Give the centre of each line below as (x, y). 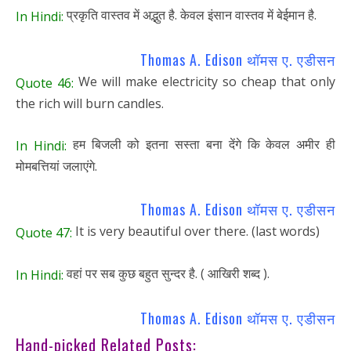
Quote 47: (44, 232)
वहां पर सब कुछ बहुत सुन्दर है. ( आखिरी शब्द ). (166, 273)
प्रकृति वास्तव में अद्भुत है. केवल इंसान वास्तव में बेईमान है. (190, 15)
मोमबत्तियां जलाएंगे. (56, 166)
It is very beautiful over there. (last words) (196, 232)
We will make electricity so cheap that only (204, 82)
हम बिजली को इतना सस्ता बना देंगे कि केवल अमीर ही (201, 145)
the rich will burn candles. (90, 104)
